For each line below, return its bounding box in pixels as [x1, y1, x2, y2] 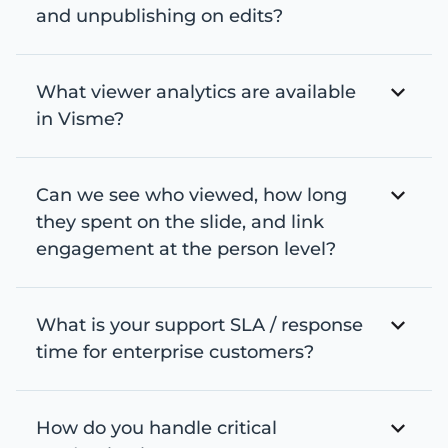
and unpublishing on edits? [36, 5, 283, 27]
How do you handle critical [36, 417, 277, 439]
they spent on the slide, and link [36, 211, 324, 233]
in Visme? [36, 108, 124, 130]
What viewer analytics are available [36, 81, 356, 103]
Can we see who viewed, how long [36, 184, 347, 206]
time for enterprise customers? [36, 341, 314, 363]
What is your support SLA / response [36, 314, 363, 336]
